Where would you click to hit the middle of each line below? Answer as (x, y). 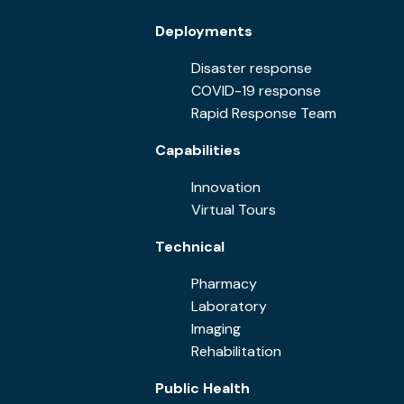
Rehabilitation (236, 351)
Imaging (216, 329)
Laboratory (229, 306)
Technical (190, 247)
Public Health (202, 388)
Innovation (226, 187)
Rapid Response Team (264, 113)
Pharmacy (224, 284)
